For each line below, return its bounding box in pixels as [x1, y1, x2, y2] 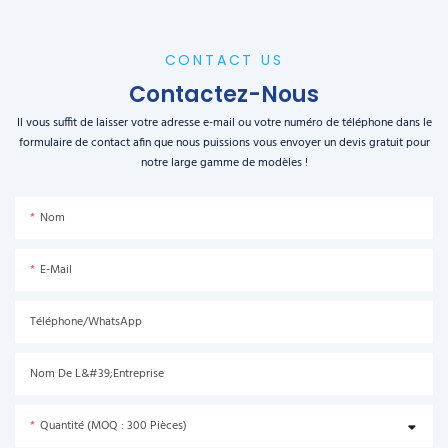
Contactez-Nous [129, 79, 319, 111]
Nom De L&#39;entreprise [30, 364, 164, 385]
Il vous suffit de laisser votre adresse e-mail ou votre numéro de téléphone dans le [16, 113, 432, 134]
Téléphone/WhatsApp [30, 312, 142, 333]
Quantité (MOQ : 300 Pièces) [40, 416, 187, 437]
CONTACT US [164, 50, 284, 71]
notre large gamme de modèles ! [140, 153, 308, 174]
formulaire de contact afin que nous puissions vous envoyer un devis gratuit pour [18, 133, 430, 154]
